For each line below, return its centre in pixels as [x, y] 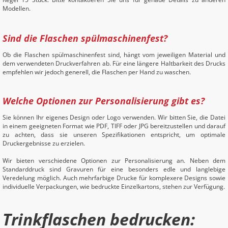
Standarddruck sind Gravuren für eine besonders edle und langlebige [114, 169]
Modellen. [17, 8]
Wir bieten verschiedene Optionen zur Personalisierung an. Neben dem [114, 161]
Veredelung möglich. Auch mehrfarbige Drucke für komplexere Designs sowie [114, 178]
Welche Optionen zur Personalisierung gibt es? [104, 101]
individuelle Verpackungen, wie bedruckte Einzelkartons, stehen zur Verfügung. [114, 187]
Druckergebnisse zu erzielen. [44, 143]
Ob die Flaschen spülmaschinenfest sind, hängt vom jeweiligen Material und [114, 55]
